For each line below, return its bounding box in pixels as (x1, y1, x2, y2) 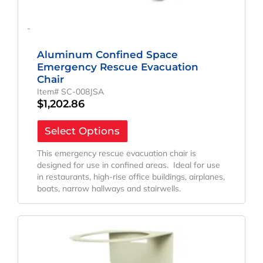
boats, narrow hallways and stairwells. (36, 183, 181, 194)
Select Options (45, 125, 120, 137)
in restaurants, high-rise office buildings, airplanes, (36, 171, 225, 183)
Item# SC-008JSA (36, 86, 104, 97)
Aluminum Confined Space (36, 48, 178, 60)
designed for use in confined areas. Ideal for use (36, 160, 220, 171)
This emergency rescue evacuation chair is (36, 148, 196, 159)
